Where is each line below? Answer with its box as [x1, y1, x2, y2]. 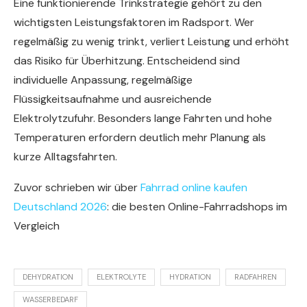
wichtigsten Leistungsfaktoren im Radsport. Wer [14, 15, 254, 30]
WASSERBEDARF [23, 295, 78, 305]
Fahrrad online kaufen [140, 180, 247, 195]
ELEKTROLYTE [97, 272, 146, 282]
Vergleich [14, 219, 60, 234]
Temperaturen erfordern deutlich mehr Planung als [14, 130, 266, 145]
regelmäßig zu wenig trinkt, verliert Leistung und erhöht [14, 34, 289, 49]
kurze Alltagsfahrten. [14, 149, 117, 164]
